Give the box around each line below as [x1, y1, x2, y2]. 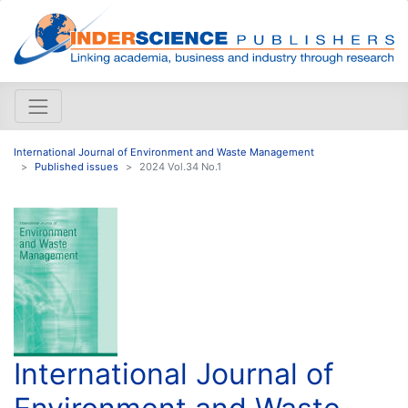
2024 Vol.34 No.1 [139, 159, 221, 173]
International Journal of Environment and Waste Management [14, 145, 314, 158]
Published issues [35, 159, 118, 173]
